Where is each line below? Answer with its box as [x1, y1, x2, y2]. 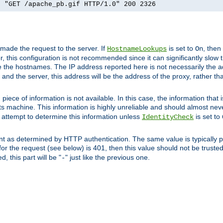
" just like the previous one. [65, 153, 150, 162]
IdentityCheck [142, 113, 194, 121]
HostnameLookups [107, 45, 167, 53]
